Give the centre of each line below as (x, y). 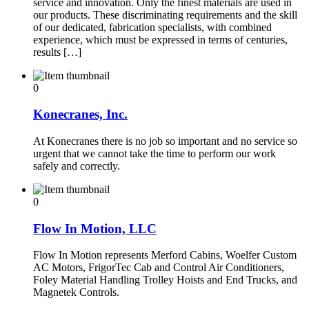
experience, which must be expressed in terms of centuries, (160, 39)
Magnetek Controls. (76, 292)
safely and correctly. (77, 166)
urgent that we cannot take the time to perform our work (154, 153)
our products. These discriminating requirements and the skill (165, 14)
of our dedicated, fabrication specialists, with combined (152, 27)
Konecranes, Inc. (80, 114)
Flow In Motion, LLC (95, 228)
